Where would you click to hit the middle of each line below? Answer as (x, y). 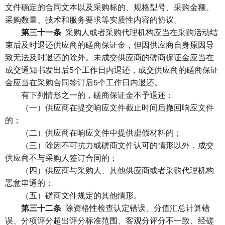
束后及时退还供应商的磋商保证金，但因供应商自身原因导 (109, 44)
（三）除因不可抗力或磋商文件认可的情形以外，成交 (109, 145)
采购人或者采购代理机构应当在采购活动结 (140, 32)
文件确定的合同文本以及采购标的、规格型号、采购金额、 (109, 7)
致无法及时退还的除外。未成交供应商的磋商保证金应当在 (109, 57)
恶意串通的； (29, 183)
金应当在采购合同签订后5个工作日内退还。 (84, 82)
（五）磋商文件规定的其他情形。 (73, 195)
